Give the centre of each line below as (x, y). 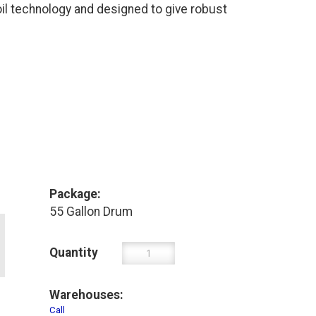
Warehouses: (87, 295)
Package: (75, 194)
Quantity (74, 253)
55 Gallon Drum (91, 211)
